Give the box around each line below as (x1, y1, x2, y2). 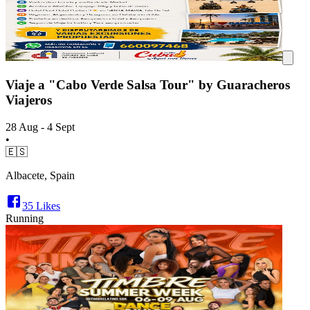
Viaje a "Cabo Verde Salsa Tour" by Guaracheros (6, 77, 290, 93)
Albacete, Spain (6, 170, 75, 181)
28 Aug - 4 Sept (6, 121, 75, 133)
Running (6, 212, 44, 224)
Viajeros (6, 93, 52, 108)
